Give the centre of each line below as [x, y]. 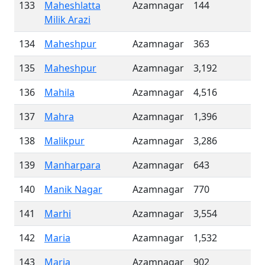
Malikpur [64, 141]
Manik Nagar [73, 189]
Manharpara [72, 165]
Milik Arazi [67, 20]
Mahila [59, 92]
